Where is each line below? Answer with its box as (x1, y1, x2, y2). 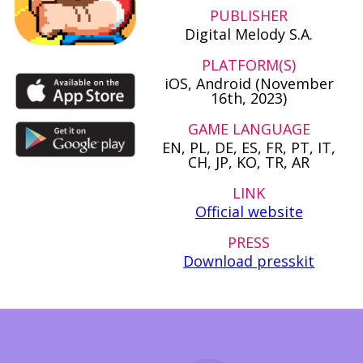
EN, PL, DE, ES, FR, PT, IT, (162, 138, 336, 158)
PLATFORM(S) (202, 55, 297, 75)
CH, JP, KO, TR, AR (188, 152, 310, 173)
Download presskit (183, 251, 315, 271)
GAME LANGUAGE (187, 119, 310, 139)
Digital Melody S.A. (185, 24, 314, 45)
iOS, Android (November (164, 74, 334, 94)
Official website (194, 202, 303, 222)
